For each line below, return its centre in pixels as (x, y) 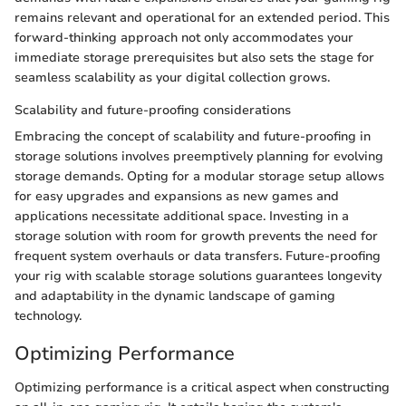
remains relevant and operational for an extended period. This (202, 17)
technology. (48, 315)
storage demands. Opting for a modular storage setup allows (199, 176)
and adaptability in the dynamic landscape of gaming (175, 295)
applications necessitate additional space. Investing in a (182, 216)
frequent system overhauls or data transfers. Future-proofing (198, 256)
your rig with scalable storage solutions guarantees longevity (198, 275)
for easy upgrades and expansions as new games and (177, 196)
